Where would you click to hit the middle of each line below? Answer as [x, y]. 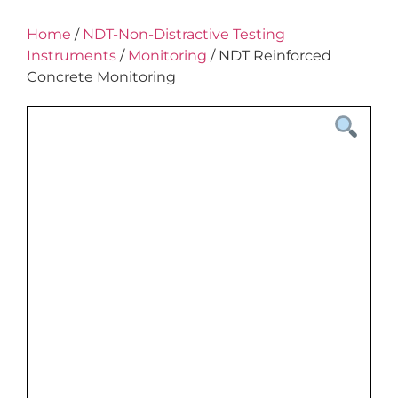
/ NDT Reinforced [269, 56]
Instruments [72, 56]
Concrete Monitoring [101, 77]
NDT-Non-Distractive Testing [184, 34]
